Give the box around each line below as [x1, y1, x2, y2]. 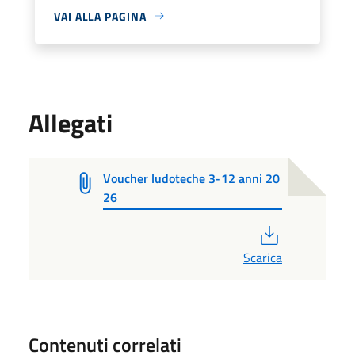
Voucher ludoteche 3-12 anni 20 [103, 168, 280, 188]
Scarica [243, 247, 282, 267]
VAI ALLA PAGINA [54, 7, 147, 25]
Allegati [29, 103, 113, 142]
